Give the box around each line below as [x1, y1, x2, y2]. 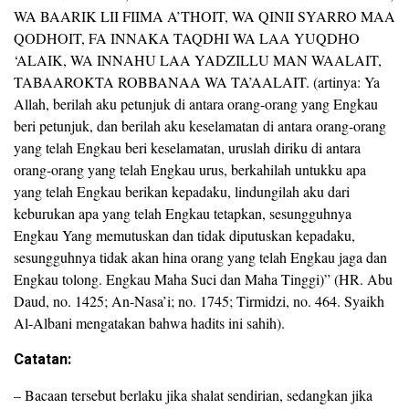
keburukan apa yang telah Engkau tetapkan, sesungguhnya [14, 204, 351, 223]
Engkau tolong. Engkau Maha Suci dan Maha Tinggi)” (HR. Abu [14, 269, 393, 288]
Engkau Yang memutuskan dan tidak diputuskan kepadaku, [14, 225, 355, 245]
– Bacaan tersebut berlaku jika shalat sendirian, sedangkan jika [14, 385, 372, 404]
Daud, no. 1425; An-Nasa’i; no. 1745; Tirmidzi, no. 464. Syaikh [14, 291, 384, 310]
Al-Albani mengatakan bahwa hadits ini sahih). [14, 313, 285, 332]
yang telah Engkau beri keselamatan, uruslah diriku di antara [14, 138, 361, 157]
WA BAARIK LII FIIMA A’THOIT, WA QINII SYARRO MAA [14, 6, 395, 26]
